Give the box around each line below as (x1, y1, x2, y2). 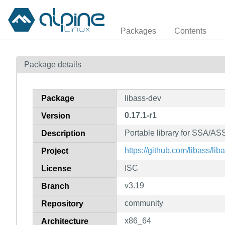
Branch (41, 181, 69, 190)
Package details (24, 60, 81, 69)
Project (41, 146, 68, 155)
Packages (121, 26, 156, 35)
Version (41, 111, 70, 120)
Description (41, 129, 85, 138)
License (41, 164, 71, 173)
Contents (174, 26, 206, 35)
